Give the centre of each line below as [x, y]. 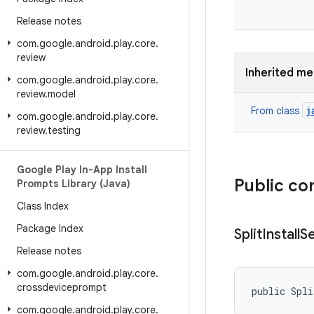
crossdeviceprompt [62, 287]
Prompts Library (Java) [74, 184]
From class [277, 111]
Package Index [50, 228]
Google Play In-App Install [82, 170]
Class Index [43, 206]
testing [64, 130]
